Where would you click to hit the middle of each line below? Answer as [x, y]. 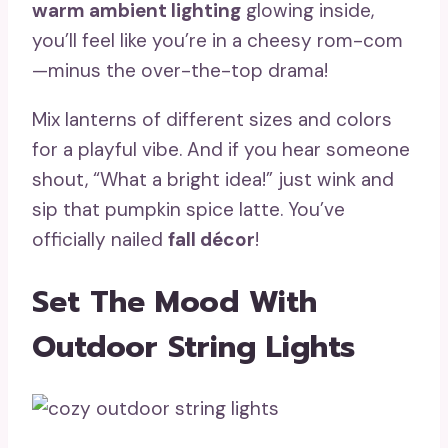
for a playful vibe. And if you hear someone [221, 149]
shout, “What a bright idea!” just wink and [213, 179]
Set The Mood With [174, 301]
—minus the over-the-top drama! [180, 70]
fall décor [211, 239]
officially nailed [100, 239]
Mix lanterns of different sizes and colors [212, 119]
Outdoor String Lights [193, 346]
